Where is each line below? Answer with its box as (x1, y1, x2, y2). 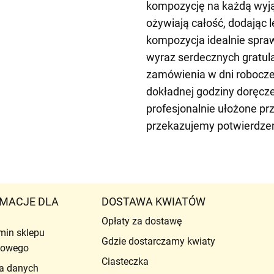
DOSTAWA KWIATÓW (101, 194, 206, 208)
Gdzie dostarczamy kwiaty (101, 235, 215, 247)
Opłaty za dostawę (101, 215, 182, 227)
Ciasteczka (101, 255, 149, 267)
